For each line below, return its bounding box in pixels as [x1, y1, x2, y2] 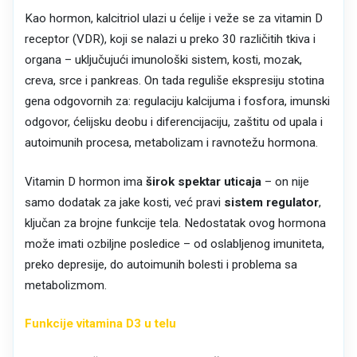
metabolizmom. [24, 277, 107, 292]
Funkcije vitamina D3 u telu [24, 316, 176, 331]
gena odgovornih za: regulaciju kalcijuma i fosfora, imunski [24, 94, 330, 109]
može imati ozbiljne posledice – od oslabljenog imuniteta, [24, 236, 324, 251]
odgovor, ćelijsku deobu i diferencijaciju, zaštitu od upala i [24, 115, 323, 130]
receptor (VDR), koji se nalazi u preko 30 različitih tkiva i [24, 32, 316, 47]
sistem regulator [223, 194, 319, 210]
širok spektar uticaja [142, 174, 261, 189]
